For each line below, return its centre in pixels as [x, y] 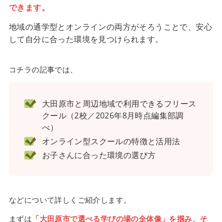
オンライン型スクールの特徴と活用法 [111, 141]
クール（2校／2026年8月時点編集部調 [113, 115]
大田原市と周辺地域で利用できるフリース [119, 103]
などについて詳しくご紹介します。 [70, 200]
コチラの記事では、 [43, 69]
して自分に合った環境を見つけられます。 [86, 39]
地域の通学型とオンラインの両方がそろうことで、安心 [110, 27]
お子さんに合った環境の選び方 [99, 155]
